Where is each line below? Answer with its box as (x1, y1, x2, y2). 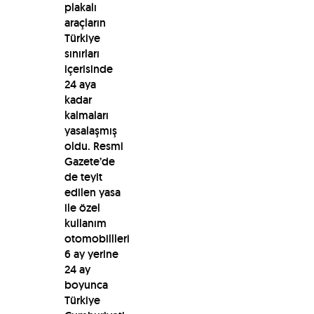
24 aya (64, 76, 96, 92)
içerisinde (64, 61, 113, 76)
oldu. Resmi (64, 138, 123, 153)
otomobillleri (64, 231, 130, 246)
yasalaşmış (64, 123, 117, 138)
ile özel (64, 200, 100, 215)
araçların (64, 15, 106, 30)
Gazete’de (64, 153, 115, 169)
